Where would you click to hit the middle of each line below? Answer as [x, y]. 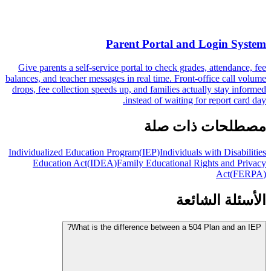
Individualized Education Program [74, 152]
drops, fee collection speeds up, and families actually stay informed [139, 90]
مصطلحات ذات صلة [205, 127]
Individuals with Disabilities [213, 152]
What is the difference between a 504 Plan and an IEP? [166, 227]
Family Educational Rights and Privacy [191, 163]
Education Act [60, 163]
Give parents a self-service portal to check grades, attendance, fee [142, 68]
